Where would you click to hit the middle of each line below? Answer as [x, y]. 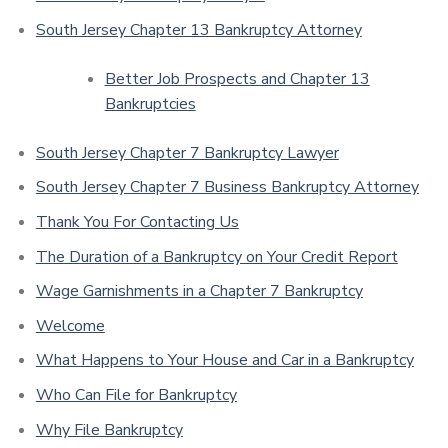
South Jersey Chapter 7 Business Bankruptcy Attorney [227, 187]
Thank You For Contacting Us [137, 222]
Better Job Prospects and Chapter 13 [237, 78]
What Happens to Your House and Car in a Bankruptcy [224, 360]
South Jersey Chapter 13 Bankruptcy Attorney [198, 29]
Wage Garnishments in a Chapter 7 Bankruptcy [199, 291]
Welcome [70, 325]
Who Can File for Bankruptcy [136, 395]
